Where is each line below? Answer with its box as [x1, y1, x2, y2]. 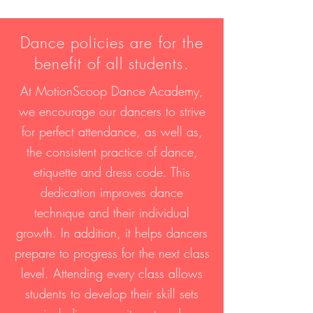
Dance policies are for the [20, 32, 204, 53]
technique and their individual [34, 204, 189, 221]
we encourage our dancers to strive [18, 103, 205, 119]
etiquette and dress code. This [34, 163, 190, 180]
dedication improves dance [41, 184, 183, 201]
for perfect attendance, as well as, [21, 123, 203, 140]
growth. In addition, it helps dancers [16, 224, 208, 241]
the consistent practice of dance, [26, 143, 198, 160]
